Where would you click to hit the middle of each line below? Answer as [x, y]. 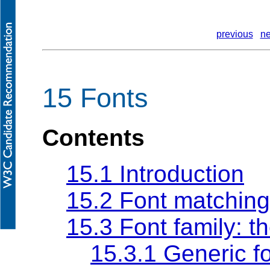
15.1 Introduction [155, 174]
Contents [93, 137]
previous [234, 34]
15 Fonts [95, 98]
